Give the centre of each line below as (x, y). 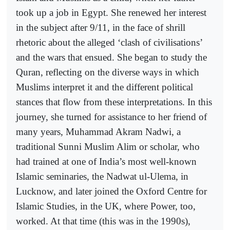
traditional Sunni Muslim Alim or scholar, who (108, 147)
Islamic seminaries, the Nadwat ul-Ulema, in (102, 177)
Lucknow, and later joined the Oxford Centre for (111, 191)
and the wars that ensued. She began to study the (111, 57)
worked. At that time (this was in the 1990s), (103, 221)
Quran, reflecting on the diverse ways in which (108, 72)
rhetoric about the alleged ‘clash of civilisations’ (109, 43)
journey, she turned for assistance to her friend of (111, 117)
